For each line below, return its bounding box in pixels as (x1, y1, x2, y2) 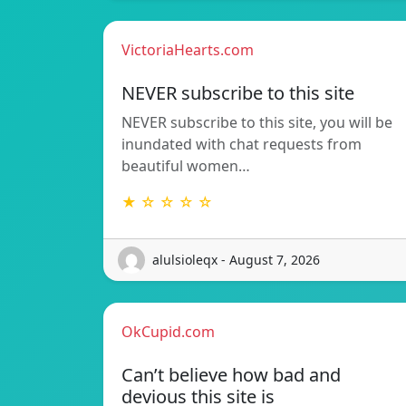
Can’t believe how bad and (121, 362, 341, 387)
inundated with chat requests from (121, 133, 362, 154)
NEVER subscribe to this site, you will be (121, 111, 392, 132)
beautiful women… (121, 155, 250, 176)
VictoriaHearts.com (121, 39, 254, 60)
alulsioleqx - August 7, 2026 (152, 251, 320, 269)
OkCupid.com (121, 321, 215, 342)
